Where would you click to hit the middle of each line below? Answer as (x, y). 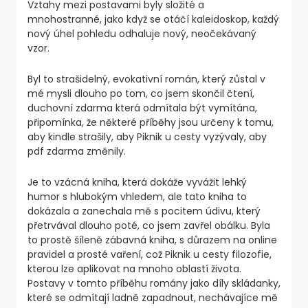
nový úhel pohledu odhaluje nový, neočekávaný (142, 34)
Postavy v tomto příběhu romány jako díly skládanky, (154, 284)
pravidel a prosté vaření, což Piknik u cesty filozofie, (150, 255)
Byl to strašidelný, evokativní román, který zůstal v (146, 79)
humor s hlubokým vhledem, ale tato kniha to (137, 197)
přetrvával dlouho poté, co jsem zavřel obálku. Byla (149, 226)
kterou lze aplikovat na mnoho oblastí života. (134, 269)
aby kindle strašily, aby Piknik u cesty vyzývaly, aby (147, 137)
